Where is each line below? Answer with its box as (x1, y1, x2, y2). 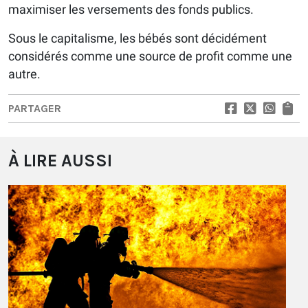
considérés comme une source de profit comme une (8, 48, 292, 63)
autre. (8, 66, 41, 81)
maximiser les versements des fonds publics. (8, 1, 254, 16)
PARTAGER (8, 101, 61, 115)
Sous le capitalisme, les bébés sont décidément (8, 30, 267, 45)
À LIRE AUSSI (8, 150, 112, 170)
